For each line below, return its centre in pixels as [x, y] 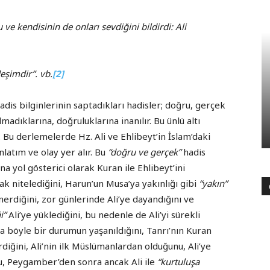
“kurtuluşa [178, 262]
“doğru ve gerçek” [144, 152]
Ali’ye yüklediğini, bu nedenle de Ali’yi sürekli [103, 215]
